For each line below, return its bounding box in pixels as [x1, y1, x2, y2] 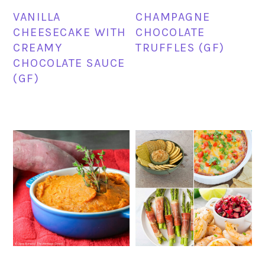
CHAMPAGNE [135, 9, 211, 24]
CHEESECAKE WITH [13, 25, 127, 39]
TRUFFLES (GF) [135, 40, 225, 54]
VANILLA [13, 9, 61, 24]
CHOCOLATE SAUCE [13, 56, 125, 70]
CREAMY [13, 40, 63, 54]
